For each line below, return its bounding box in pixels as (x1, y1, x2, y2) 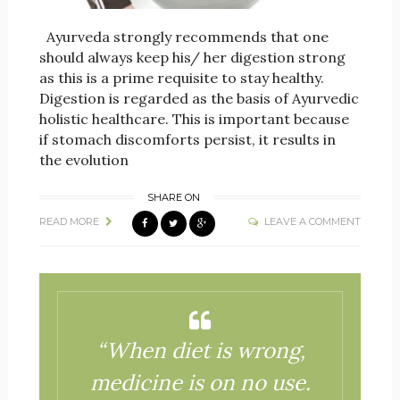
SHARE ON (146, 191, 200, 204)
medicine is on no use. (90, 369, 312, 396)
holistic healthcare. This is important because (38, 110, 349, 129)
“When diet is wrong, (96, 337, 305, 364)
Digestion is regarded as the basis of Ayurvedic (38, 89, 359, 108)
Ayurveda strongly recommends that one (38, 28, 329, 46)
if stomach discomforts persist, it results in (38, 130, 336, 149)
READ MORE (38, 215, 99, 229)
